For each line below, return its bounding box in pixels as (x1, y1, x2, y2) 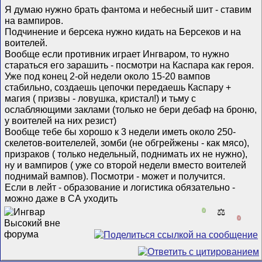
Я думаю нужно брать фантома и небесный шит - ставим (5, 4, 252, 15)
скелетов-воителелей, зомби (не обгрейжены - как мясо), (5, 137, 250, 149)
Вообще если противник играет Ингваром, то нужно (5, 49, 230, 60)
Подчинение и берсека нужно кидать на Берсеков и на (5, 26, 242, 37)
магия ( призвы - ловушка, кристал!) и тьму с (5, 93, 196, 104)
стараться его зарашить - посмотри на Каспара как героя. (5, 60, 254, 71)
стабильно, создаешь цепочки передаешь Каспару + (5, 82, 232, 93)
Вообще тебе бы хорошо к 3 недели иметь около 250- (5, 126, 236, 137)
